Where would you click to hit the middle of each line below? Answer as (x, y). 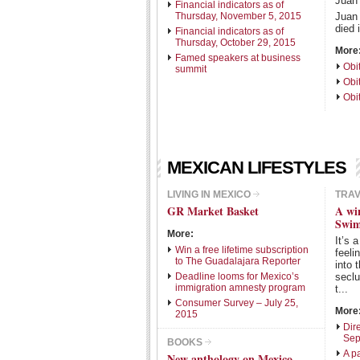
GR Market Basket (213, 211)
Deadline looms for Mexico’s (237, 276)
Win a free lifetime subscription (242, 250)
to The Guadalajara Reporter (238, 261)
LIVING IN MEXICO (209, 194)
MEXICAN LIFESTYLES (257, 168)
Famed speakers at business (238, 58)
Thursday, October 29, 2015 (235, 43)
